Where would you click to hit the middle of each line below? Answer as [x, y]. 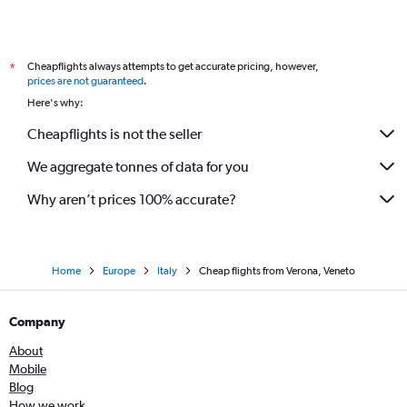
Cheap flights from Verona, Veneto [277, 271]
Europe [119, 271]
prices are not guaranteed [85, 81]
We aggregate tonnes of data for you [138, 166]
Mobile [28, 369]
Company [37, 322]
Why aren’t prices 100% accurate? [132, 199]
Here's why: [55, 103]
